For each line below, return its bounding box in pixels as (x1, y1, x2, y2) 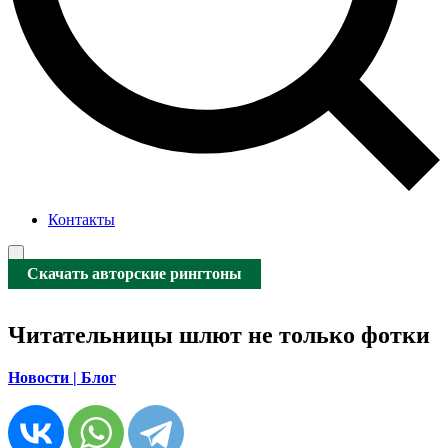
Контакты (48, 210, 115, 228)
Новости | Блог (8, 368, 116, 386)
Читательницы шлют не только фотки (8, 321, 430, 348)
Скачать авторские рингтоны (27, 265, 243, 283)
